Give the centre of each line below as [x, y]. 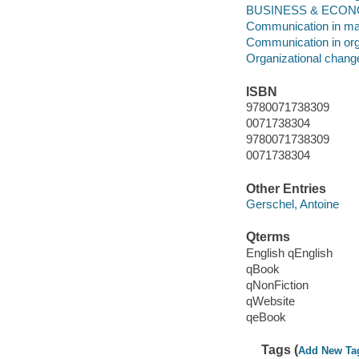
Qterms [268, 237]
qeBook [266, 317]
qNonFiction [277, 285]
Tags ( [280, 350]
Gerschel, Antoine [292, 204]
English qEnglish [289, 252]
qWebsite [270, 301]
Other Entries [286, 188]
